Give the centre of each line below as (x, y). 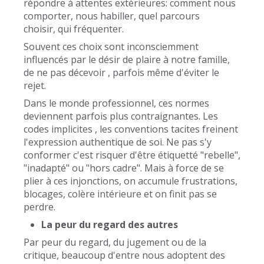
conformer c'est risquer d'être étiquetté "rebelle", (132, 155)
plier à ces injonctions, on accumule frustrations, (131, 181)
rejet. (35, 86)
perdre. (41, 207)
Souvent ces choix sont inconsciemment (111, 47)
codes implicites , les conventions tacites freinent (131, 129)
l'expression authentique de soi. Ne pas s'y (118, 142)
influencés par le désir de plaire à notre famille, (127, 60)
